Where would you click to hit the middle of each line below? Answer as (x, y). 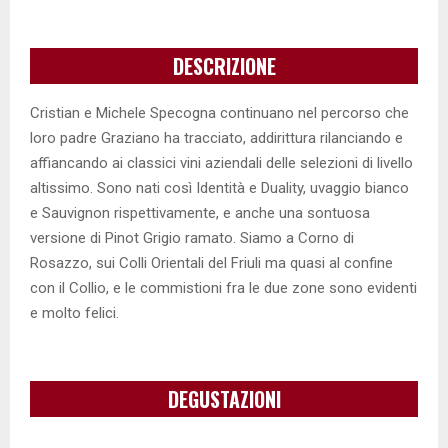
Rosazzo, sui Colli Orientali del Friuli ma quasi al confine (211, 262)
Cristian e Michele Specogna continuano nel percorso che (219, 112)
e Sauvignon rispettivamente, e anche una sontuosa (200, 212)
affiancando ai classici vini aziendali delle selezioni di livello (221, 162)
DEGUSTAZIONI (224, 398)
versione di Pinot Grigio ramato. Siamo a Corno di (192, 237)
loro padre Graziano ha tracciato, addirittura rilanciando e (216, 137)
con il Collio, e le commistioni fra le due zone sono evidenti (223, 287)
